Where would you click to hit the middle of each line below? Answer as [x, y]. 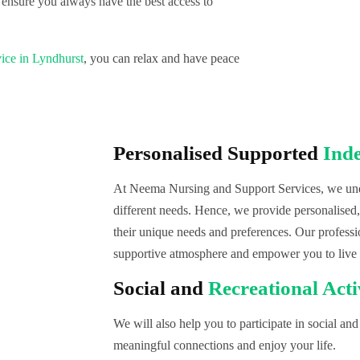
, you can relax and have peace [162, 58]
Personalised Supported [218, 153]
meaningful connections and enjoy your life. [225, 345]
